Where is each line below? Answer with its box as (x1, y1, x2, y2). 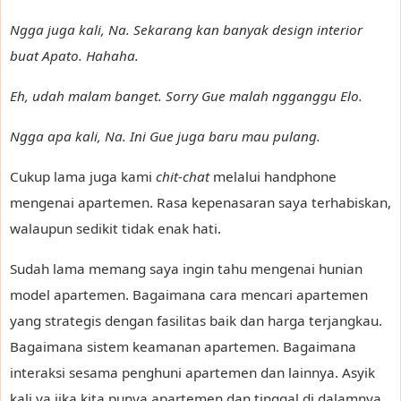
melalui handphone (209, 166, 337, 185)
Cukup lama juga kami (10, 166, 156, 185)
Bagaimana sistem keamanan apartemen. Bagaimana (10, 337, 356, 355)
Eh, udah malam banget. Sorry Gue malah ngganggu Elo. (10, 86, 363, 105)
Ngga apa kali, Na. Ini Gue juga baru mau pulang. (10, 126, 320, 145)
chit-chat (156, 166, 209, 185)
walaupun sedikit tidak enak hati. (10, 218, 221, 237)
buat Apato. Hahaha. (10, 46, 139, 64)
